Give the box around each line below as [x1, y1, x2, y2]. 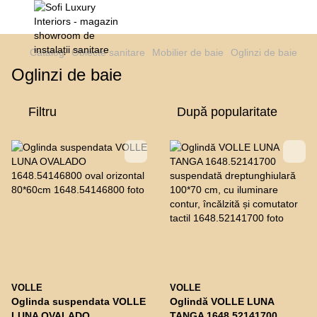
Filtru [28, 105, 57, 119]
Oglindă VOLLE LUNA [170, 296, 275, 307]
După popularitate [177, 105, 277, 119]
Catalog [30, 47, 64, 58]
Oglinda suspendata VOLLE [11, 296, 146, 307]
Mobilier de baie [152, 47, 224, 58]
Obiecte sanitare [71, 47, 145, 58]
